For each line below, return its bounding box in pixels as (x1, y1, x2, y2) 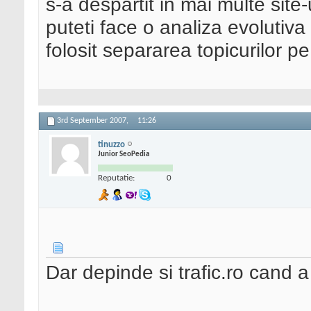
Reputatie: (98, 173, 135, 183)
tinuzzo (98, 140, 125, 149)
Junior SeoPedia (98, 150, 149, 158)
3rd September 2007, (57, 117, 131, 126)
